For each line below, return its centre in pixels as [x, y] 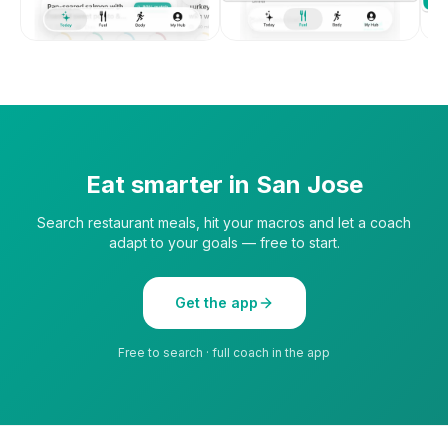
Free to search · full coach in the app [224, 352]
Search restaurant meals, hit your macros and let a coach [224, 222]
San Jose [309, 184]
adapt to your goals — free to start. [224, 242]
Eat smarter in [170, 184]
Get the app [216, 302]
